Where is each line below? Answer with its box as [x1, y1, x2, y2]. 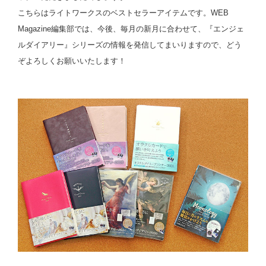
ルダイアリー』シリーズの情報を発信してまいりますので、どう [18, 40, 242, 50]
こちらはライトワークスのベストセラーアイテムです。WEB [18, 8, 229, 18]
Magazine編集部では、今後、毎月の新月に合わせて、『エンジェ [18, 24, 244, 34]
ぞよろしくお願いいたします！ [18, 56, 126, 66]
